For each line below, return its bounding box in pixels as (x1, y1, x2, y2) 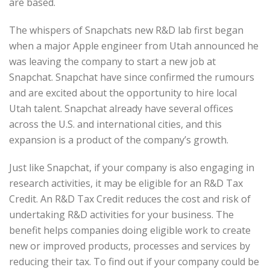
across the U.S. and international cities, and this (9, 118, 222, 131)
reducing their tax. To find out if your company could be (9, 255, 259, 269)
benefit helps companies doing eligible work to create (9, 224, 251, 237)
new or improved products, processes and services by (9, 239, 250, 253)
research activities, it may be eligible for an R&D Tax (9, 177, 243, 190)
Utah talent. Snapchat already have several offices (9, 102, 233, 116)
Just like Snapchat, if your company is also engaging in (9, 161, 254, 175)
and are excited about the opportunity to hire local (9, 86, 237, 100)
